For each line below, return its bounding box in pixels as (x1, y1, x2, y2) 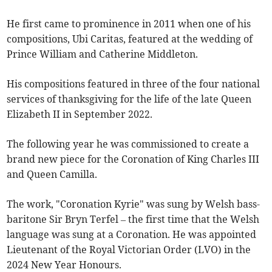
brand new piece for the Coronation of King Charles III (7, 153, 260, 166)
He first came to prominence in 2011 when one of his (7, 18, 251, 30)
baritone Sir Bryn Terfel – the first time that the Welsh (7, 213, 260, 226)
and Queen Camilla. (7, 168, 98, 181)
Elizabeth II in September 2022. (7, 108, 153, 121)
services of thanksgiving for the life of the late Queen (7, 93, 252, 106)
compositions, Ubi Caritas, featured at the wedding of (7, 33, 253, 46)
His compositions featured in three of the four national (7, 78, 260, 90)
